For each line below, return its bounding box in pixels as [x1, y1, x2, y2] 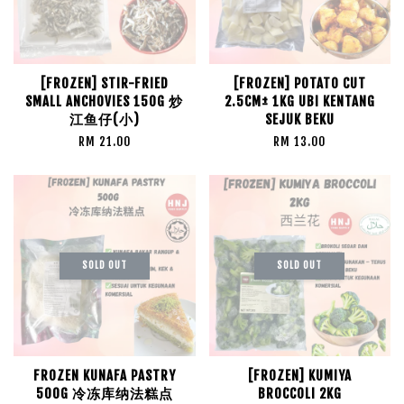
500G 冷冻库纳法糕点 [35, 385, 173, 402]
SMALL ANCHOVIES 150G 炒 [25, 93, 184, 110]
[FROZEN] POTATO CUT [233, 75, 366, 92]
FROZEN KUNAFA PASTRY [32, 367, 176, 384]
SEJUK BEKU [264, 111, 335, 128]
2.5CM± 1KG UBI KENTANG [224, 93, 375, 110]
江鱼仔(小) [69, 111, 140, 128]
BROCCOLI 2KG [257, 385, 342, 402]
